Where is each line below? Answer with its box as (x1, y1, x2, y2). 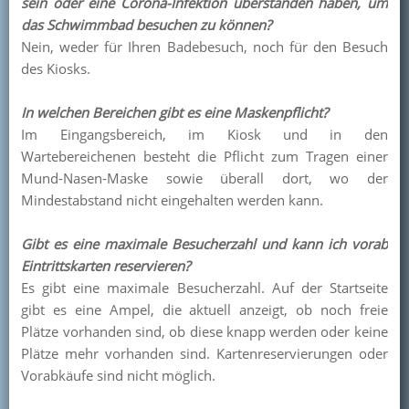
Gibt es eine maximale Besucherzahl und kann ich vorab (21, 235, 388, 253)
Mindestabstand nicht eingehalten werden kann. (21, 191, 324, 209)
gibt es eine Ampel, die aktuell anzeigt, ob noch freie (21, 300, 388, 319)
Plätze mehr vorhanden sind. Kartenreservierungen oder (21, 344, 388, 362)
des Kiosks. (21, 59, 91, 78)
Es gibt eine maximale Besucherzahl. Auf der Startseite (21, 278, 388, 297)
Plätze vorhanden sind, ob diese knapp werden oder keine (21, 322, 388, 341)
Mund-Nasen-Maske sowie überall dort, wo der (21, 169, 388, 187)
